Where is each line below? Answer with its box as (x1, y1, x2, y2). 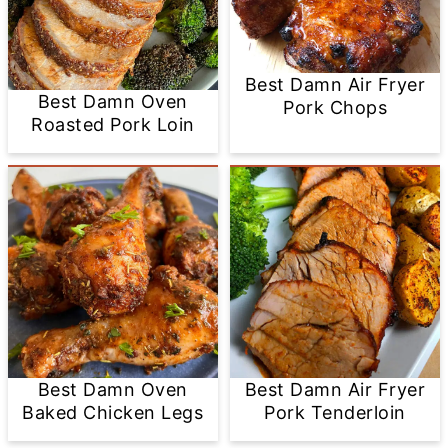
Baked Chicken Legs (22, 401, 204, 423)
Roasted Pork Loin (31, 114, 195, 136)
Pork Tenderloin (264, 401, 406, 423)
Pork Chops (283, 97, 388, 119)
